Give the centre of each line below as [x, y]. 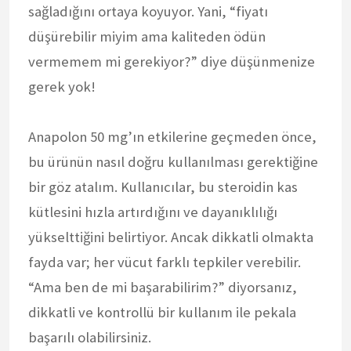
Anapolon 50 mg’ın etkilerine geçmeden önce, [172, 136]
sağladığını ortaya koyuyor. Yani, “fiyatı [148, 11]
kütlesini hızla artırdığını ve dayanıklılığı [153, 212]
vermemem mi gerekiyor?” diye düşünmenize [172, 61]
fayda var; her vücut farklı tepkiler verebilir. [165, 262]
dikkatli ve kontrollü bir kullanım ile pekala [162, 312]
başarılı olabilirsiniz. [90, 337]
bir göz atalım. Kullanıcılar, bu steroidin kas [163, 186]
